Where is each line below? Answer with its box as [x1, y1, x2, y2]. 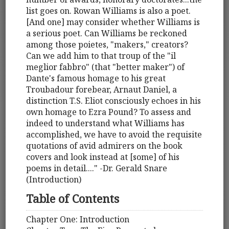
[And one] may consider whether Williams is [26, 16, 200, 28]
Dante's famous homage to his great [26, 72, 166, 84]
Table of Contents [26, 190, 120, 207]
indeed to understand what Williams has [26, 117, 185, 129]
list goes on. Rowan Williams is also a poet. [26, 5, 191, 16]
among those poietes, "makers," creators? [26, 38, 189, 50]
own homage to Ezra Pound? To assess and [26, 106, 192, 118]
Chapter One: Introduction [26, 214, 130, 225]
